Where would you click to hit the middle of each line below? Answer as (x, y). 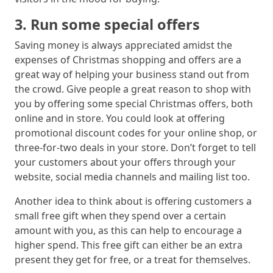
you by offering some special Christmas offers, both (134, 104)
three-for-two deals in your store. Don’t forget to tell (135, 148)
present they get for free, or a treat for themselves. (133, 260)
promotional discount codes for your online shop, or (136, 133)
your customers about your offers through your (125, 162)
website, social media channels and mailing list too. (132, 177)
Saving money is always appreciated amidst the (123, 45)
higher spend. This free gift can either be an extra (129, 245)
